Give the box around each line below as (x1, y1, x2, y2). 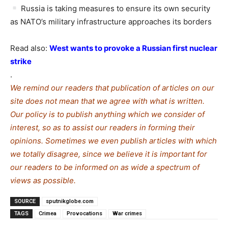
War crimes (112, 210, 142, 217)
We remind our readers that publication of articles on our (10, 82, 214, 93)
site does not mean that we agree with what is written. (10, 96, 205, 106)
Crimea (39, 210, 56, 217)
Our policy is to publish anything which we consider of (10, 109, 205, 119)
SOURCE (14, 197, 36, 205)
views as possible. (10, 175, 76, 185)
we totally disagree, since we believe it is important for (10, 149, 207, 159)
